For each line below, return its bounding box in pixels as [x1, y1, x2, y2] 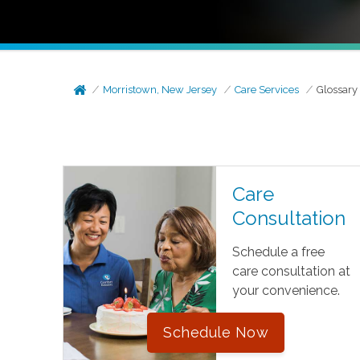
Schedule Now [163, 324, 269, 341]
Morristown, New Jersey [103, 84, 218, 96]
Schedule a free [231, 244, 325, 260]
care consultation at [231, 264, 350, 279]
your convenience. [231, 283, 340, 298]
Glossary [317, 84, 358, 96]
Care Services [235, 84, 300, 96]
